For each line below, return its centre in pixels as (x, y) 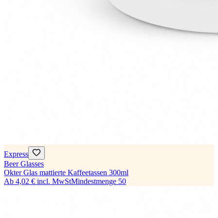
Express (16, 154)
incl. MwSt (54, 182)
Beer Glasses (24, 164)
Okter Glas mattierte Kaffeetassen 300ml (66, 173)
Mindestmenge (94, 182)
